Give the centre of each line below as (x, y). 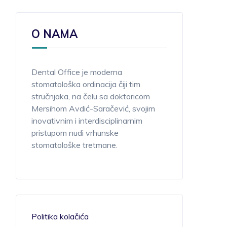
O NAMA (54, 34)
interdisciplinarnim (110, 121)
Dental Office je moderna (77, 72)
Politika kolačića (60, 216)
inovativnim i (55, 121)
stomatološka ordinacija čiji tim (86, 84)
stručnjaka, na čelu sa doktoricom (91, 96)
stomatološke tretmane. (74, 145)
